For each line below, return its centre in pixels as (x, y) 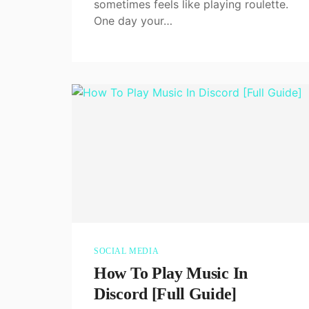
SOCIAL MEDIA (127, 251)
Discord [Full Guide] (165, 293)
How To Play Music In (171, 273)
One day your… (133, 20)
